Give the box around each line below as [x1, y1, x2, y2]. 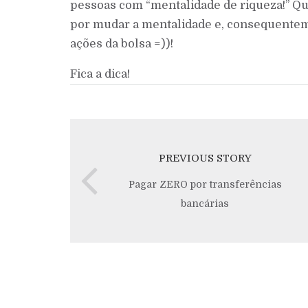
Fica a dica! [70, 67, 130, 81]
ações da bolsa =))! [70, 36, 173, 50]
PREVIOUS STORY [158, 152, 252, 165]
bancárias [181, 198, 229, 210]
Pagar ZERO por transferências [128, 179, 282, 190]
